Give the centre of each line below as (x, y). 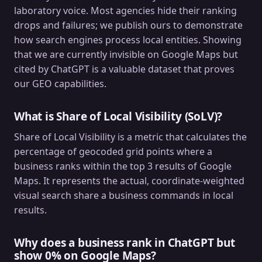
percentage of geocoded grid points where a (113, 151)
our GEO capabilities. (60, 83)
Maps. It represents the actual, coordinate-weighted (129, 180)
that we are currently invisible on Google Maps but (126, 54)
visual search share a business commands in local (124, 195)
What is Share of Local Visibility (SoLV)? (118, 116)
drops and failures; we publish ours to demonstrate (128, 25)
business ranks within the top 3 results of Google (123, 166)
